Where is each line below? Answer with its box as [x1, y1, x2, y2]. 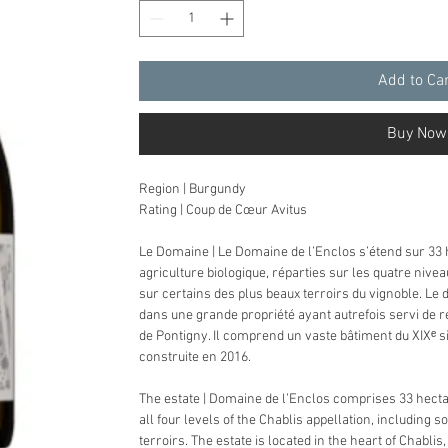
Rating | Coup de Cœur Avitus [139, 201, 308, 219]
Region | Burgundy [139, 180, 247, 198]
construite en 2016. [139, 348, 252, 366]
